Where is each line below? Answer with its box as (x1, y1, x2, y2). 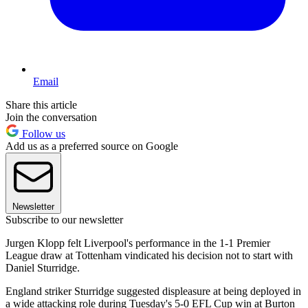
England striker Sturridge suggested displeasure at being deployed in (5, 285, 301, 298)
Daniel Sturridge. (5, 262, 80, 274)
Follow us (19, 128, 65, 140)
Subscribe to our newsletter (5, 214, 123, 226)
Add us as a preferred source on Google (5, 140, 178, 153)
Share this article (5, 99, 77, 111)
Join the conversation (5, 111, 97, 124)
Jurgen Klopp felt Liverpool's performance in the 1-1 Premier (5, 237, 270, 250)
